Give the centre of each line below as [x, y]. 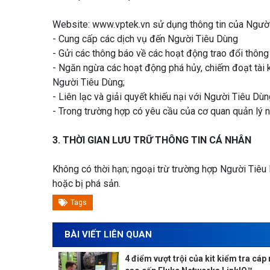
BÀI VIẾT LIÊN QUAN [108, 234]
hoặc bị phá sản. [86, 183]
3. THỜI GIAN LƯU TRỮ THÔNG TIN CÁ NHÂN [152, 140]
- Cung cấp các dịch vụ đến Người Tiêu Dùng [145, 39]
